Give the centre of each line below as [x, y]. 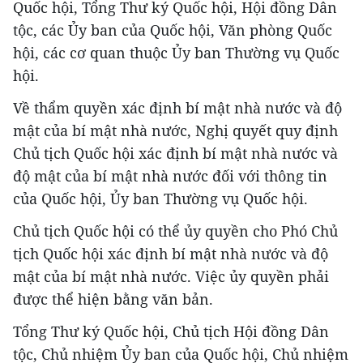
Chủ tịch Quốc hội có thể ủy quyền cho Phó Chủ [175, 231]
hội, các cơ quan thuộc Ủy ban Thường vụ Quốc [176, 53]
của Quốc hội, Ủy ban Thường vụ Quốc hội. [160, 199]
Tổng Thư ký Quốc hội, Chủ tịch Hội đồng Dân [171, 332]
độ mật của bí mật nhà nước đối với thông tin [170, 176]
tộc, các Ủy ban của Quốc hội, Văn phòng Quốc [173, 30]
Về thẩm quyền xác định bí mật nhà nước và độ [177, 108]
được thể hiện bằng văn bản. [113, 299]
